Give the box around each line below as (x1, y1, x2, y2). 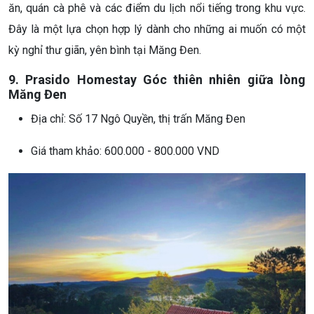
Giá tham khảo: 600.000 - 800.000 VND (31, 144, 219, 158)
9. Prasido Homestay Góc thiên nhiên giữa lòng (8, 71, 306, 87)
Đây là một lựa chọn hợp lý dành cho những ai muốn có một (8, 22, 306, 36)
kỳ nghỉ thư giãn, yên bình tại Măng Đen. (8, 43, 201, 57)
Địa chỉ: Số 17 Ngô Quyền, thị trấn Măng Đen (31, 111, 245, 125)
